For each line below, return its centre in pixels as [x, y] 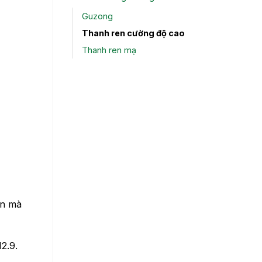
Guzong [97, 16]
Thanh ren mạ [109, 50]
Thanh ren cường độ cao [133, 33]
